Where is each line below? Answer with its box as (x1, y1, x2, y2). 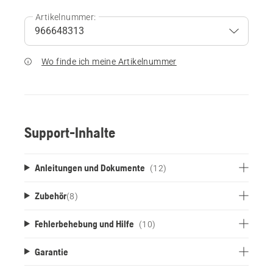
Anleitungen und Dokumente (34, 161, 145, 173)
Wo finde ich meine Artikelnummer (41, 56, 177, 66)
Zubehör (34, 190, 66, 201)
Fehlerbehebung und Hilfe (34, 218, 134, 229)
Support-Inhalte (24, 124, 115, 141)
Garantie (34, 246, 68, 257)
